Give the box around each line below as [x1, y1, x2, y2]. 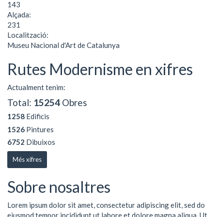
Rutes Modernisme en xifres [7, 59, 193, 78]
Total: [7, 96, 33, 108]
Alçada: [7, 10, 32, 19]
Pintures [25, 124, 54, 134]
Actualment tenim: [7, 83, 65, 92]
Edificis [25, 112, 49, 121]
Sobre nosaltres [7, 177, 110, 196]
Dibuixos [25, 138, 55, 146]
